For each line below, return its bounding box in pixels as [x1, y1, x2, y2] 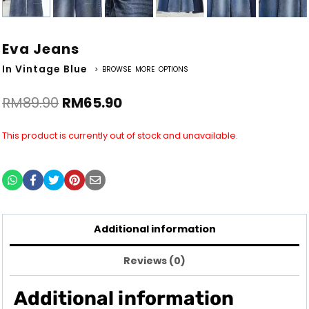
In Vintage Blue [2, 62, 88, 77]
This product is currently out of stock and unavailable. [2, 130, 239, 142]
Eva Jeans [2, 39, 80, 59]
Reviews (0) [123, 253, 186, 268]
